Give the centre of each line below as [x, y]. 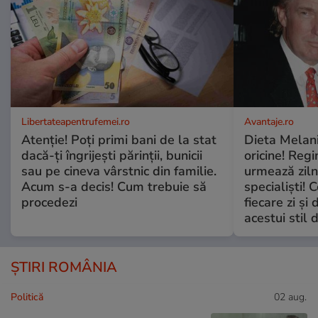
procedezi [49, 202]
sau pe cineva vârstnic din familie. [119, 171]
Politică [27, 297]
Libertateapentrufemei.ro [76, 121]
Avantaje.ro [269, 121]
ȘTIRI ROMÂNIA [64, 267]
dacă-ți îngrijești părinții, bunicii [112, 155]
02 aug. [290, 297]
